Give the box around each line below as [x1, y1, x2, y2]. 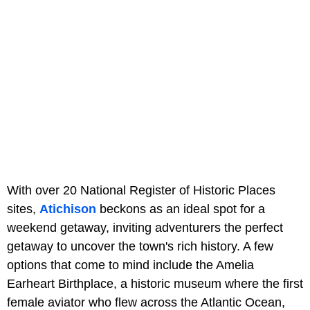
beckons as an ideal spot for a [96, 202, 265, 217]
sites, [7, 202, 39, 217]
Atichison [39, 202, 96, 217]
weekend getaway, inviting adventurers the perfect [7, 221, 283, 235]
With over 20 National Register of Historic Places [7, 183, 275, 198]
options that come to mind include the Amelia [7, 258, 254, 273]
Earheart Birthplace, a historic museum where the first [7, 277, 303, 291]
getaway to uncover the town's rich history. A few [7, 239, 273, 254]
